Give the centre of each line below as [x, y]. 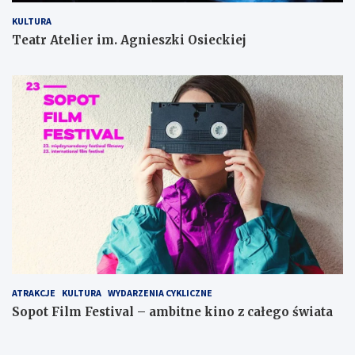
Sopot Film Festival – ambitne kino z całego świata [172, 311]
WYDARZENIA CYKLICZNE [160, 292]
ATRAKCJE [34, 292]
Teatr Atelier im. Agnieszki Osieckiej [129, 40]
